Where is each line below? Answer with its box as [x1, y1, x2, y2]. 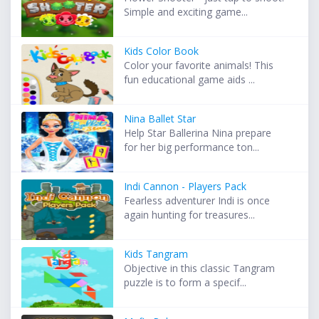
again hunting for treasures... [124, 208, 256, 222]
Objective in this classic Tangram [124, 261, 276, 276]
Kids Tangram [124, 247, 189, 261]
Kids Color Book [124, 44, 199, 58]
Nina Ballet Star [124, 112, 197, 126]
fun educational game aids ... [124, 73, 256, 87]
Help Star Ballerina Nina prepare [124, 126, 272, 140]
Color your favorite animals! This [124, 58, 274, 73]
